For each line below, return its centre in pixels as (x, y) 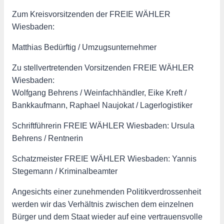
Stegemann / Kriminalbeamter (65, 171)
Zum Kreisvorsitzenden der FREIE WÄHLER (91, 14)
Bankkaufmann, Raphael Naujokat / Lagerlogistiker (102, 105)
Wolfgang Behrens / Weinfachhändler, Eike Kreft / (99, 92)
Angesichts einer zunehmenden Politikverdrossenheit (106, 191)
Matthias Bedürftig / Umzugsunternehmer (84, 47)
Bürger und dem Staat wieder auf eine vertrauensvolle (107, 216)
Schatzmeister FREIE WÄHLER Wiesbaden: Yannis (104, 158)
